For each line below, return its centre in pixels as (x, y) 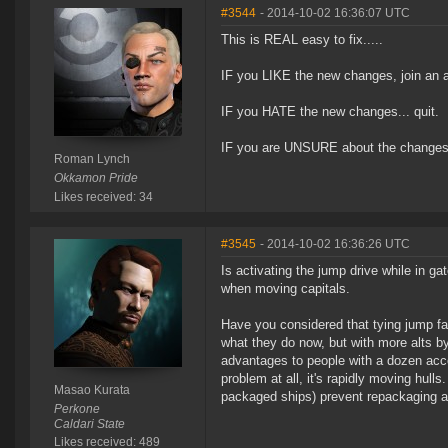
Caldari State (89, 424)
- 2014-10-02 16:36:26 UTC (335, 244)
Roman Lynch (91, 159)
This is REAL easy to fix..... (302, 40)
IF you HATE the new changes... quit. (330, 112)
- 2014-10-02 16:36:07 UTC (335, 13)
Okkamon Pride (95, 178)
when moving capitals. (285, 289)
